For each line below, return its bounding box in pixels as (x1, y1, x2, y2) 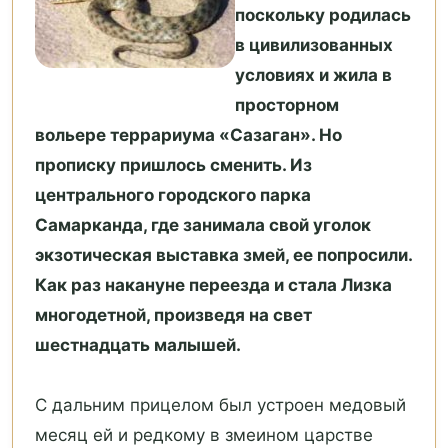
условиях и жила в (235, 65, 392, 86)
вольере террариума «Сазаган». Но (35, 125, 342, 146)
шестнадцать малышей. (35, 335, 241, 356)
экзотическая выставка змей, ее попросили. (35, 245, 412, 266)
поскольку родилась (235, 5, 411, 26)
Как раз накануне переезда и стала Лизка (35, 275, 392, 296)
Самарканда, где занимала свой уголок (35, 215, 371, 236)
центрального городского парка (35, 185, 311, 206)
